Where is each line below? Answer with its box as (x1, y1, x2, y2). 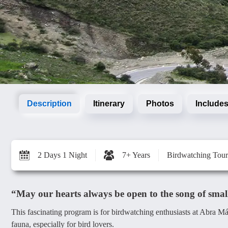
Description (27, 99, 72, 108)
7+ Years (122, 150, 150, 159)
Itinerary (93, 99, 125, 108)
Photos (146, 99, 174, 108)
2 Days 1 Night (38, 150, 87, 159)
